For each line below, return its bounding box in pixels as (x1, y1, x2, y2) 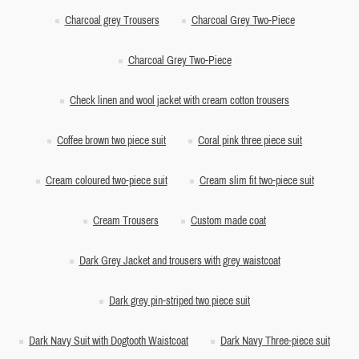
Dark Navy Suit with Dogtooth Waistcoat (29, 335, 188, 347)
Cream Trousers (93, 215, 159, 227)
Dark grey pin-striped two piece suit (109, 295, 250, 307)
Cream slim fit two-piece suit (199, 175, 314, 187)
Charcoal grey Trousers (64, 14, 159, 26)
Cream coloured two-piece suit (45, 175, 167, 187)
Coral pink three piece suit (198, 135, 302, 147)
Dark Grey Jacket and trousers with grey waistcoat (79, 255, 280, 267)
